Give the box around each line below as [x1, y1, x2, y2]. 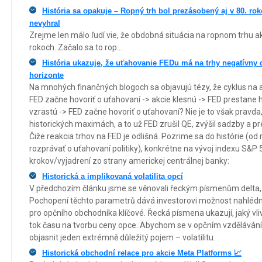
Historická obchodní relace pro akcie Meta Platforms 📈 [42, 249, 242, 258]
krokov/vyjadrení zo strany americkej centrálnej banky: [29, 156, 229, 166]
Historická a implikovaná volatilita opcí [42, 172, 183, 181]
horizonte [29, 71, 64, 80]
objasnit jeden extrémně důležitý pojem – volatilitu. [29, 233, 215, 243]
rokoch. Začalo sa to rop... [29, 43, 122, 53]
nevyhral [29, 19, 60, 28]
